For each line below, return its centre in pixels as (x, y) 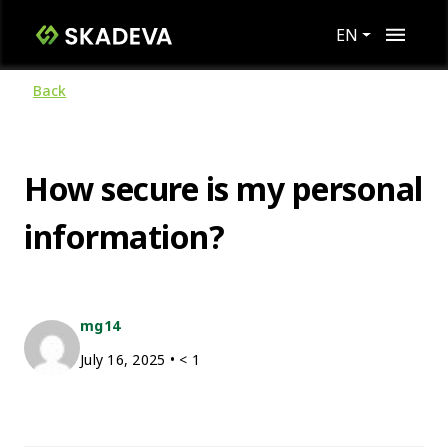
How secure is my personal (223, 188)
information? (124, 236)
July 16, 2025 (123, 359)
